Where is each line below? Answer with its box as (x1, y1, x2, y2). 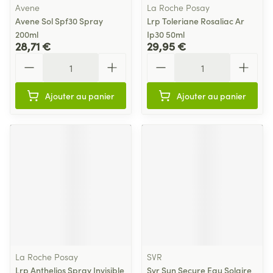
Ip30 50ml (147, 28, 185, 40)
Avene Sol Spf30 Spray (15, 15, 103, 27)
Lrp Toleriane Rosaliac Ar (147, 15, 244, 27)
